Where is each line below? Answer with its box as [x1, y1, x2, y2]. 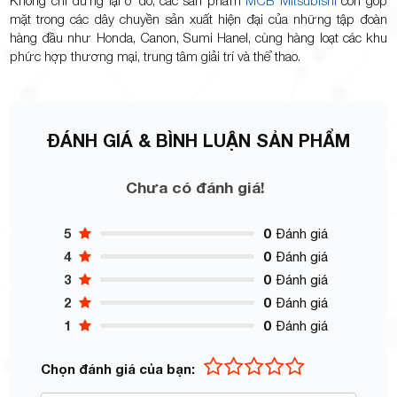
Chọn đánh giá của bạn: [41, 360, 196, 377]
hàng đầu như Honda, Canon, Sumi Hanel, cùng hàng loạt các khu [10, 28, 387, 45]
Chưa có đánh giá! [125, 177, 265, 197]
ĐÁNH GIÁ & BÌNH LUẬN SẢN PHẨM [47, 128, 350, 151]
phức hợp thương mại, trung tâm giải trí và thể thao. [10, 47, 301, 64]
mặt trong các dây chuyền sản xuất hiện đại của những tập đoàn [10, 10, 387, 27]
